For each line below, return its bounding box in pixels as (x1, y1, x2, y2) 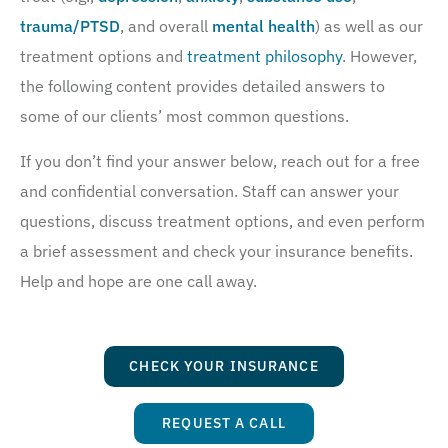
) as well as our (315, 16, 423, 37)
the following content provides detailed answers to (20, 76, 385, 97)
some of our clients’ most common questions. (20, 106, 349, 127)
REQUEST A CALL (162, 413, 286, 432)
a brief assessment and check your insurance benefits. (20, 240, 413, 261)
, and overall (120, 16, 212, 37)
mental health (212, 16, 315, 37)
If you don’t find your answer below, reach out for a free (20, 150, 420, 171)
